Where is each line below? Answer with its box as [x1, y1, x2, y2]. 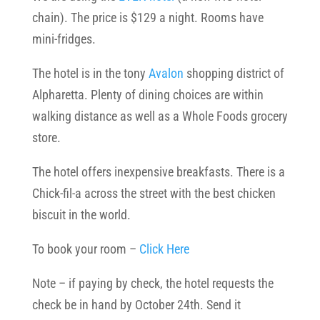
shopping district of [183, 66, 284, 81]
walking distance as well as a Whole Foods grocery [31, 109, 288, 124]
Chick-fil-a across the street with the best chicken [31, 186, 276, 201]
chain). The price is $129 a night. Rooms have [31, 10, 264, 25]
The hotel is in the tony [31, 66, 149, 81]
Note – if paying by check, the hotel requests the [31, 276, 274, 291]
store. [31, 130, 64, 145]
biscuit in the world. [31, 207, 134, 222]
